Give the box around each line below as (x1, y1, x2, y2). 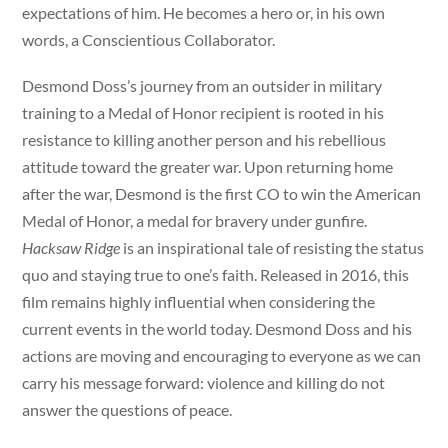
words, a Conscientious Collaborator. (22, 29, 279, 49)
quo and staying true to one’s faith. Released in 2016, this (22, 264, 410, 284)
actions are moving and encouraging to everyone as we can (22, 345, 422, 365)
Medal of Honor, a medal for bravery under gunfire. (22, 210, 368, 230)
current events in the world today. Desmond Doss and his (22, 318, 413, 338)
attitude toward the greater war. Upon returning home (22, 156, 394, 176)
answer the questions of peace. (22, 399, 242, 419)
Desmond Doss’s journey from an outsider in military (22, 75, 383, 95)
